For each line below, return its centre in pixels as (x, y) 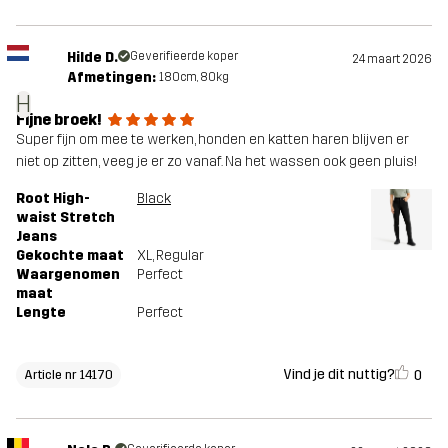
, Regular (178, 255)
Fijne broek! (59, 119)
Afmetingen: (111, 77)
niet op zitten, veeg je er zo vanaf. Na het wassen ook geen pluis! (216, 161)
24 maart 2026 (392, 58)
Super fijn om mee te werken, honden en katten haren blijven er (212, 139)
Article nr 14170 (68, 375)
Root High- (53, 198)
